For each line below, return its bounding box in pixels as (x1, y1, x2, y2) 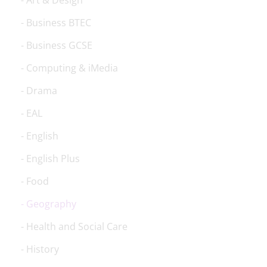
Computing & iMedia (26, 61, 118, 74)
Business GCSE (26, 39, 92, 52)
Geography (26, 197, 76, 210)
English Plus (26, 152, 80, 165)
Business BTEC (26, 16, 91, 29)
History (26, 243, 59, 256)
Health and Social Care (26, 220, 128, 233)
